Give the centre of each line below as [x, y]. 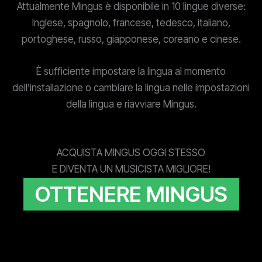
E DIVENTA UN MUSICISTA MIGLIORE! [131, 169]
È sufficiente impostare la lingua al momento [131, 72]
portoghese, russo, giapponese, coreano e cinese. [131, 39]
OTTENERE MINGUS [131, 194]
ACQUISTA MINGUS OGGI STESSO [131, 153]
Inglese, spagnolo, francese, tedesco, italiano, [131, 23]
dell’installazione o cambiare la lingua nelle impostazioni [131, 88]
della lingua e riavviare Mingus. [131, 104]
